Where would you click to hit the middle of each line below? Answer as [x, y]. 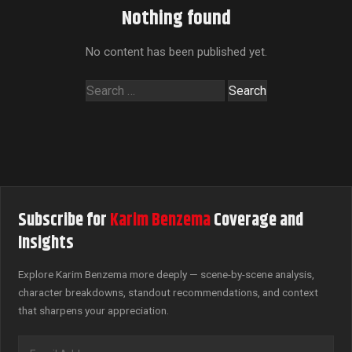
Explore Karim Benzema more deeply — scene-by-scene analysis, [166, 274]
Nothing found [176, 18]
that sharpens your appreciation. [93, 310]
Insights [46, 243]
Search [103, 89]
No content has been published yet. [176, 52]
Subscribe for [64, 220]
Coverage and [257, 220]
